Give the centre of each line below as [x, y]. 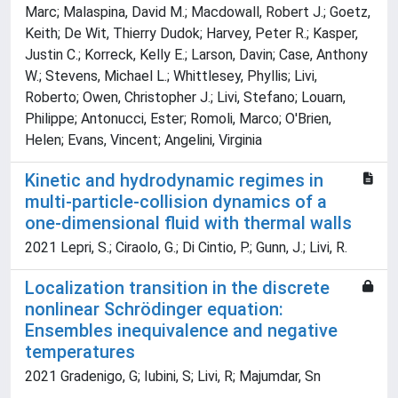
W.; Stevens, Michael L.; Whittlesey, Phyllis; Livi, [171, 76]
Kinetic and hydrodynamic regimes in [174, 181]
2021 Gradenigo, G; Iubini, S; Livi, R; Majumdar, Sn [173, 377]
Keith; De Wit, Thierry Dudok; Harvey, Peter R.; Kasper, [191, 34]
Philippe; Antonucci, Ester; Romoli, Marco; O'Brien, [178, 119]
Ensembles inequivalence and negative [181, 331]
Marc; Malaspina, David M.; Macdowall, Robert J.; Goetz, [198, 12]
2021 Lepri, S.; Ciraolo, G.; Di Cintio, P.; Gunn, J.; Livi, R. [186, 248]
